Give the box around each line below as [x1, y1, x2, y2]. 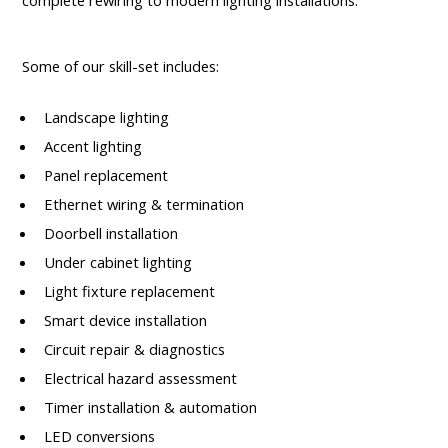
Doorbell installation [43, 223, 178, 244]
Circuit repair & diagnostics [43, 339, 225, 360]
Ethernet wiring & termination [43, 194, 244, 215]
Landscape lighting [43, 107, 169, 128]
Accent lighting [43, 136, 142, 157]
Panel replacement [43, 165, 168, 186]
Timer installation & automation [43, 397, 257, 418]
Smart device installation [43, 310, 207, 331]
